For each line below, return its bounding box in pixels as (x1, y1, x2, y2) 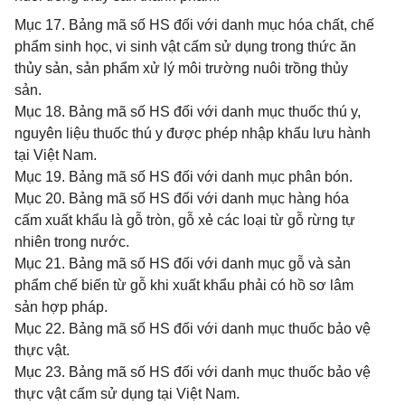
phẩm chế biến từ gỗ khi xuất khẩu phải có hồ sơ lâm (14, 278, 353, 293)
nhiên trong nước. (14, 234, 129, 250)
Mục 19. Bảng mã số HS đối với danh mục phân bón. (14, 169, 353, 184)
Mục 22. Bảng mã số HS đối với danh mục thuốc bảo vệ (14, 321, 371, 336)
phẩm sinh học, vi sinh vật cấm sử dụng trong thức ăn (14, 39, 356, 54)
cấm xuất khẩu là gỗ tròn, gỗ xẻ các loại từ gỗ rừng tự (14, 212, 355, 228)
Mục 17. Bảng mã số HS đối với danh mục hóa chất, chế (14, 17, 374, 33)
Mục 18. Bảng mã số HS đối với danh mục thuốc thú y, (14, 104, 361, 119)
